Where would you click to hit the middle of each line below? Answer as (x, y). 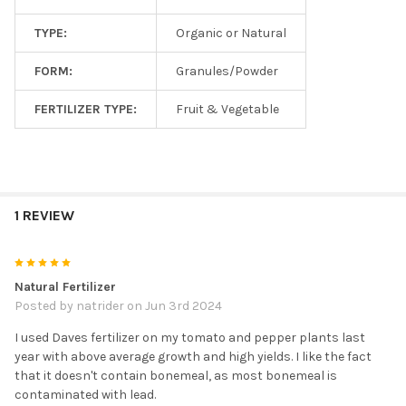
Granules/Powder (227, 72)
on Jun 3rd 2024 (173, 306)
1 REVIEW (44, 216)
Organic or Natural (231, 34)
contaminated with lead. (85, 395)
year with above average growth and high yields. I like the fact (193, 357)
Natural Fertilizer (65, 287)
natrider (100, 306)
